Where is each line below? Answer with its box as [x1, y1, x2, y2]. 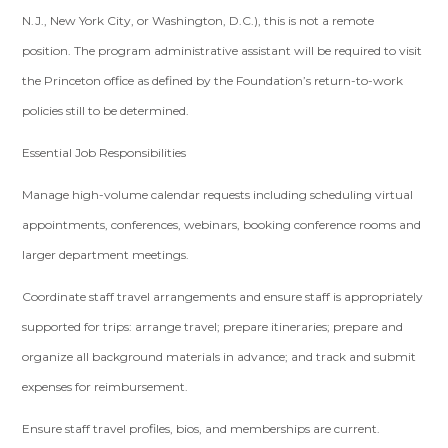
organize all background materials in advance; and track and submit [22, 349, 417, 364]
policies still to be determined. [22, 103, 190, 118]
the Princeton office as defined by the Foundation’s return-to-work [22, 73, 404, 88]
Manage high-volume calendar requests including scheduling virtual [22, 187, 414, 202]
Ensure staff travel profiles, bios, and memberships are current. [22, 421, 381, 436]
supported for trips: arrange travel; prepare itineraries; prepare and [22, 319, 404, 334]
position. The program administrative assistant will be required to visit [22, 43, 423, 58]
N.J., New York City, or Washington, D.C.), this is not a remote [22, 13, 375, 28]
